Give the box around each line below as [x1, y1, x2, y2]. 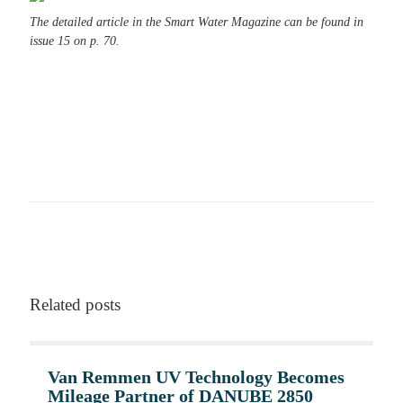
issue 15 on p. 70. [30, 34, 120, 48]
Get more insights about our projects [30, 111, 235, 126]
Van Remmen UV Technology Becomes [48, 367, 345, 387]
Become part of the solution [30, 89, 186, 104]
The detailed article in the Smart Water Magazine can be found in [30, 15, 363, 29]
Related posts [30, 295, 121, 314]
